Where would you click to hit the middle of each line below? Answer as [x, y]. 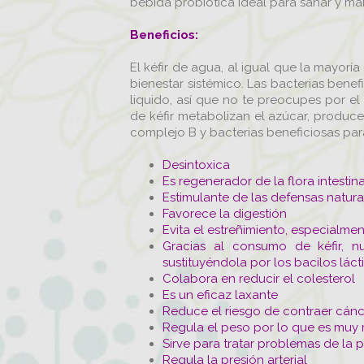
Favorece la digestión [225, 213]
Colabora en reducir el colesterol [259, 278]
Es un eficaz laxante [220, 295]
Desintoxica [196, 165]
